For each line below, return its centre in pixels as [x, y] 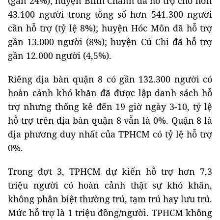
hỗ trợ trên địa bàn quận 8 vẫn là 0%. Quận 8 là [110, 120]
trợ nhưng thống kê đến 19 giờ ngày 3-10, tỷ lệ [110, 107]
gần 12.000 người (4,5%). [60, 55]
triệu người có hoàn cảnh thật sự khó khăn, [110, 185]
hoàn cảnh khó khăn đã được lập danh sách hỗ [110, 93]
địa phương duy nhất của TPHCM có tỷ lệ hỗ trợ [110, 134]
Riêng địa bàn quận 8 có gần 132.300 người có [110, 79]
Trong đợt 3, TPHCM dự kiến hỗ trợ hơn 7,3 [110, 171]
